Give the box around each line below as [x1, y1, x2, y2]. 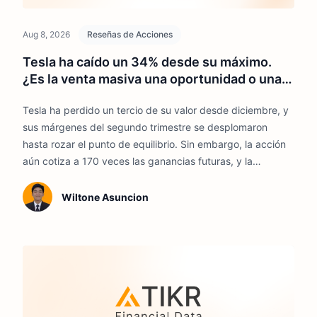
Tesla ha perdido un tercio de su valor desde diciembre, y [23, 103, 289, 116]
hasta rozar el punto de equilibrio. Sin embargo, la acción [23, 137, 286, 150]
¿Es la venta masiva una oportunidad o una [23, 71, 282, 86]
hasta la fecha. [23, 188, 91, 201]
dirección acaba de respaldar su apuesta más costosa [23, 171, 273, 184]
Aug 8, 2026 [23, 28, 70, 40]
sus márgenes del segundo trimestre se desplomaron [23, 120, 267, 133]
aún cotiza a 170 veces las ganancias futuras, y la [23, 154, 253, 167]
